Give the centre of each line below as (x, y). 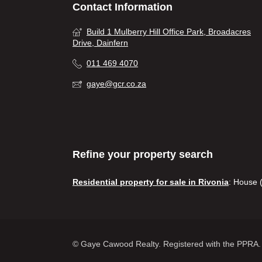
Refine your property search (143, 154)
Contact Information (123, 7)
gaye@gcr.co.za (116, 84)
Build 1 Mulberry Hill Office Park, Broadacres (169, 32)
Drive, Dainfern (100, 43)
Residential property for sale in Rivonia (151, 182)
